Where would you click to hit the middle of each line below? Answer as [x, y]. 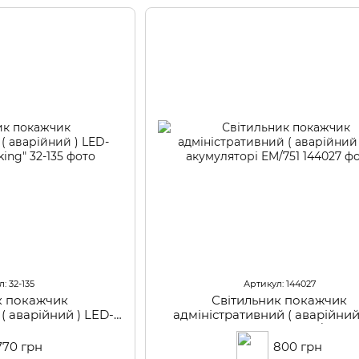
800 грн [298, 347]
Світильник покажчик [280, 301]
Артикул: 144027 [279, 284]
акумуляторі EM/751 [279, 329]
